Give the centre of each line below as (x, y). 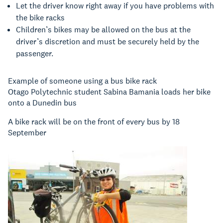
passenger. (35, 54)
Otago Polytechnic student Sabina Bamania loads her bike (109, 92)
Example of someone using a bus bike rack (82, 81)
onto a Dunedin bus (42, 103)
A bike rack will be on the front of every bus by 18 (94, 122)
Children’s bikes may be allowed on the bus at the (103, 30)
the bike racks (40, 18)
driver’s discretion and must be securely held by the (108, 42)
